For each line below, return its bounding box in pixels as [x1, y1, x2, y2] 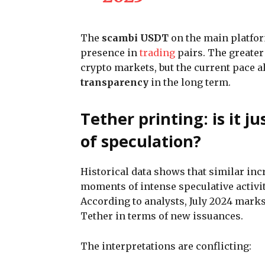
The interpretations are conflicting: [80, 240, 251, 252]
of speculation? [80, 130, 201, 152]
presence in [80, 46, 140, 59]
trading [140, 46, 175, 59]
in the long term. [148, 76, 231, 88]
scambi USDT [102, 31, 169, 44]
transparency [80, 76, 148, 88]
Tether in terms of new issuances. [80, 209, 243, 222]
